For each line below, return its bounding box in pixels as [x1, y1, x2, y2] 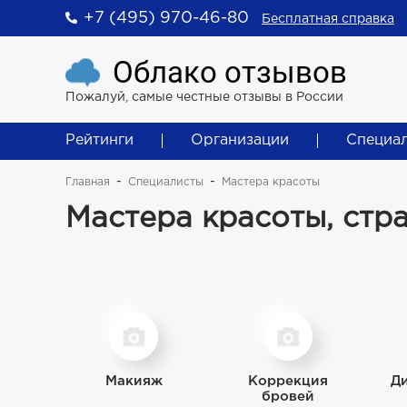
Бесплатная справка [262, 14, 394, 25]
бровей [262, 391, 314, 402]
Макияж [104, 375, 163, 387]
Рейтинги [65, 134, 134, 147]
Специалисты [128, 177, 203, 187]
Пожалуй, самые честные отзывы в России [65, 92, 343, 103]
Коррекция [248, 375, 328, 387]
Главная [65, 177, 110, 187]
